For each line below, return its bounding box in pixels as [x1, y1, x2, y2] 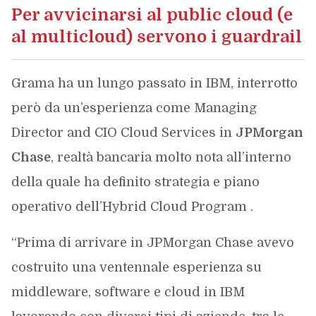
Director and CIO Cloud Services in [11, 126, 236, 140]
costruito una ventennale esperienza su [11, 260, 262, 274]
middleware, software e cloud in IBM [11, 285, 245, 299]
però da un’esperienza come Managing [11, 101, 257, 115]
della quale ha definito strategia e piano [11, 175, 260, 189]
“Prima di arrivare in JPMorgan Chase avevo [11, 236, 294, 250]
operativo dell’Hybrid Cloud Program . [11, 200, 253, 214]
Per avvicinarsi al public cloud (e [11, 5, 293, 25]
